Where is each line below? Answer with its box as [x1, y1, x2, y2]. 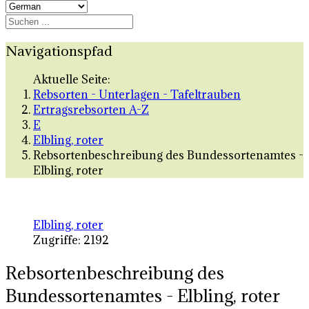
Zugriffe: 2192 [33, 232, 109, 248]
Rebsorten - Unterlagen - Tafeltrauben [33, 87, 241, 103]
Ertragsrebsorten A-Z [33, 102, 149, 118]
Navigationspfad [6, 41, 112, 59]
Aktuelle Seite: [33, 72, 116, 88]
